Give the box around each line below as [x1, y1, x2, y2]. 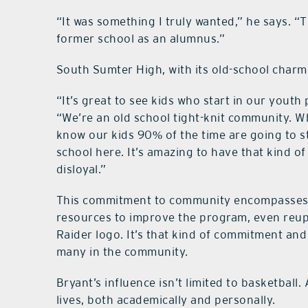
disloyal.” [56, 162, 107, 177]
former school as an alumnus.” [56, 32, 225, 46]
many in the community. [56, 245, 188, 259]
